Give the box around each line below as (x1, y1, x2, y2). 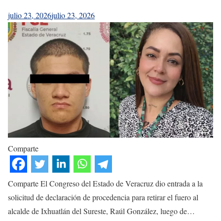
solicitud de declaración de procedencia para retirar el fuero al (8, 192, 198, 202)
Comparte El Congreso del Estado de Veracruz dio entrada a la (8, 178, 203, 188)
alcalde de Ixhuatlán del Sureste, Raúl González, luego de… (8, 206, 195, 216)
